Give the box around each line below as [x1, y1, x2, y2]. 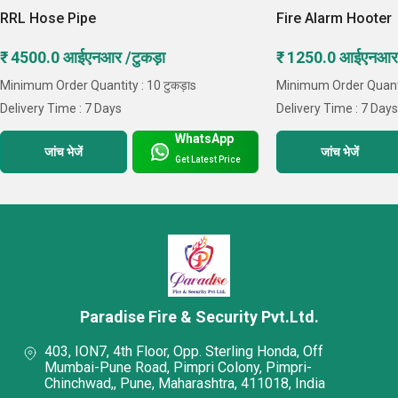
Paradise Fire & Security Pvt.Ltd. [79, 307, 319, 327]
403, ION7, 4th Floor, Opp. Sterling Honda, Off [44, 343, 323, 361]
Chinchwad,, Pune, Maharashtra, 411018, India [44, 375, 325, 393]
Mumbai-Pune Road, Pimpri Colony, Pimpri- [44, 359, 312, 377]
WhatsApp [175, 131, 235, 147]
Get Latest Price [175, 154, 242, 164]
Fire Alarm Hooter [276, 10, 393, 28]
